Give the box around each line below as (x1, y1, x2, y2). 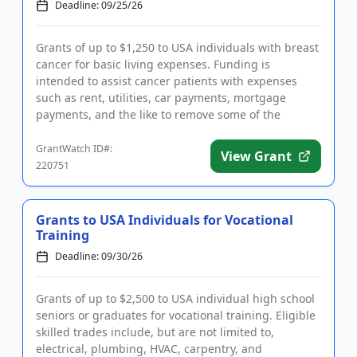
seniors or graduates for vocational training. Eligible (36, 308, 316, 323)
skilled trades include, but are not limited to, (36, 324, 274, 339)
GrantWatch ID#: (36, 142, 112, 155)
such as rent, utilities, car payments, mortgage (36, 90, 286, 105)
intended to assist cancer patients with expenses (36, 73, 297, 88)
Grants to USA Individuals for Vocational (36, 211, 293, 229)
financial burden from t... (36, 124, 170, 139)
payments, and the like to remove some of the (36, 107, 280, 122)
